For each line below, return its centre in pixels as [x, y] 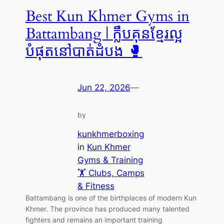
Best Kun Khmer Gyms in [107, 16]
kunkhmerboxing [110, 134]
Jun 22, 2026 [104, 87]
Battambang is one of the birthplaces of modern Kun [111, 198]
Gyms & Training [110, 160]
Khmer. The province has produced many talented [107, 209]
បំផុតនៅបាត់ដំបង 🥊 [84, 51]
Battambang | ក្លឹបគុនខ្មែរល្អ [104, 34]
